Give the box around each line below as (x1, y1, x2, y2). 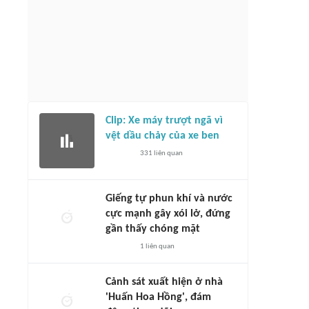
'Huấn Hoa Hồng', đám (106, 292, 211, 303)
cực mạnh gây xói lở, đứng (106, 208, 230, 219)
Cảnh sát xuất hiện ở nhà (106, 277, 223, 288)
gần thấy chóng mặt (106, 223, 200, 235)
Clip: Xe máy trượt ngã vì (106, 115, 223, 126)
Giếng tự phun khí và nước (106, 193, 232, 204)
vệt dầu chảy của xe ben (106, 130, 219, 141)
